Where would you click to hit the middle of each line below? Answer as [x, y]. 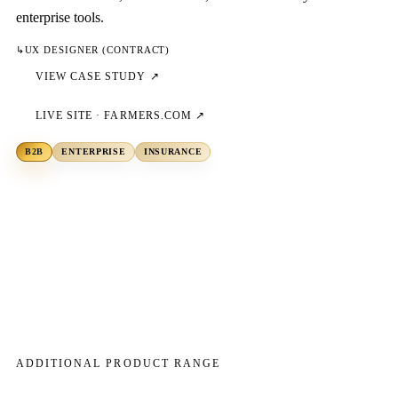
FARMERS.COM [148, 115]
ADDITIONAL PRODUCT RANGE [118, 364]
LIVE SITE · [70, 115]
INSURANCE [173, 152]
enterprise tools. [60, 17]
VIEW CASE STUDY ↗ [97, 77]
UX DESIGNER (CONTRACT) [97, 49]
